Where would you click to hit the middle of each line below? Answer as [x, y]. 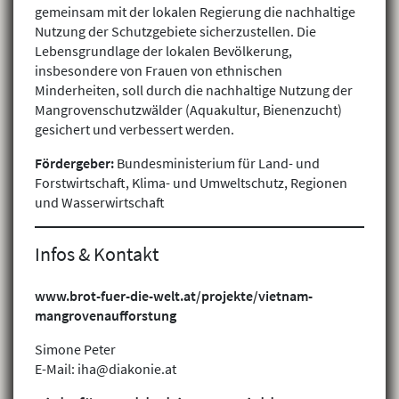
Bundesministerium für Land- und [218, 163]
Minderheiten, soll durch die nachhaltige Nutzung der [194, 90]
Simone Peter [75, 349]
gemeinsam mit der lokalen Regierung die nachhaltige [195, 12]
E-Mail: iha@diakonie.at [106, 368]
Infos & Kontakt [97, 254]
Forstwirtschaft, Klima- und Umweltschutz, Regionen [191, 183]
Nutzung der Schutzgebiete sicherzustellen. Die [175, 32]
